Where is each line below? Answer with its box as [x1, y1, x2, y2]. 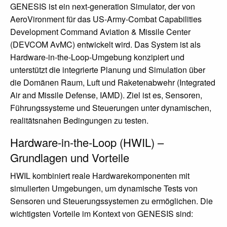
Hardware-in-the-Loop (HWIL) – [10, 134, 164, 150]
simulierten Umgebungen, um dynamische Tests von [10, 182, 198, 194]
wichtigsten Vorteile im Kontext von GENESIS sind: [10, 208, 193, 219]
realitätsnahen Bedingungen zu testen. [10, 115, 148, 126]
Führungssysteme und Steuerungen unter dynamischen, [10, 102, 211, 113]
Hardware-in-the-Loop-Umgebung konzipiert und [10, 51, 184, 63]
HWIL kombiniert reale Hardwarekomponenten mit [10, 170, 190, 181]
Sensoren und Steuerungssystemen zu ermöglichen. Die [10, 195, 213, 207]
